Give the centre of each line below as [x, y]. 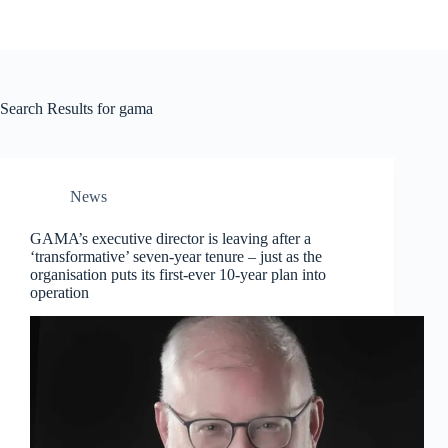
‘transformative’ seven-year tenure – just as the [176, 256]
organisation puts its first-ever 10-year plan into [178, 274]
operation [59, 292]
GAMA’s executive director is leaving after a [170, 238]
